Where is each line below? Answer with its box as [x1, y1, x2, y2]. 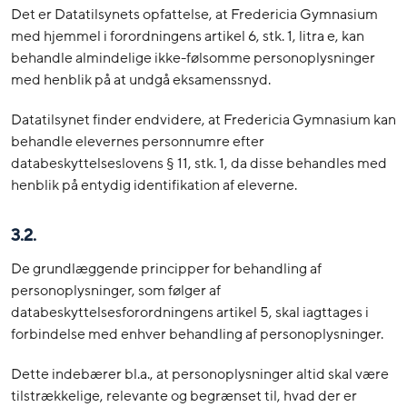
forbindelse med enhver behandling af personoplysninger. [11, 323, 383, 344]
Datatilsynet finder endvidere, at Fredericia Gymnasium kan [11, 110, 396, 131]
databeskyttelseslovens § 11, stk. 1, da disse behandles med [11, 154, 387, 174]
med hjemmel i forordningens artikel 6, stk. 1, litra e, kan [11, 26, 364, 47]
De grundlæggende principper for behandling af [11, 258, 322, 279]
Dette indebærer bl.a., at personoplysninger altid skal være [11, 363, 389, 384]
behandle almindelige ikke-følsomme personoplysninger [11, 48, 375, 69]
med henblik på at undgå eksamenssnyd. [11, 70, 271, 91]
